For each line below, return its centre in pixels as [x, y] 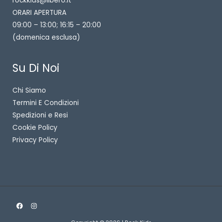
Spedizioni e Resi [40, 115]
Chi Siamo [29, 91]
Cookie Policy [35, 128]
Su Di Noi [36, 68]
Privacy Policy [35, 140]
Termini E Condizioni [46, 103]
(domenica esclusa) [46, 37]
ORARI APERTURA [39, 12]
